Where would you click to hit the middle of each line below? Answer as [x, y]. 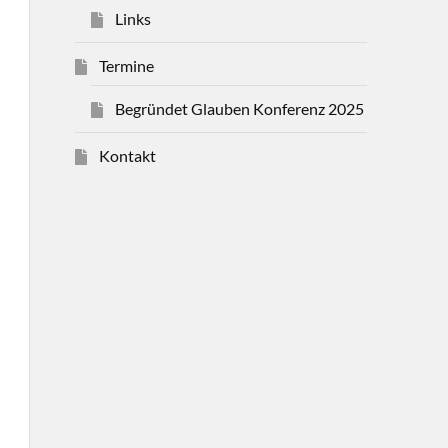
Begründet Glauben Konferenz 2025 [239, 108]
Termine [126, 65]
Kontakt [127, 155]
